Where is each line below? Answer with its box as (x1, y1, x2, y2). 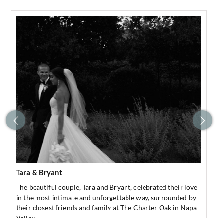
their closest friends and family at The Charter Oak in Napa (16, 203, 197, 212)
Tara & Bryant (16, 168, 62, 177)
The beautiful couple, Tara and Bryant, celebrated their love (16, 183, 198, 192)
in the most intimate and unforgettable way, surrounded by (16, 193, 196, 202)
